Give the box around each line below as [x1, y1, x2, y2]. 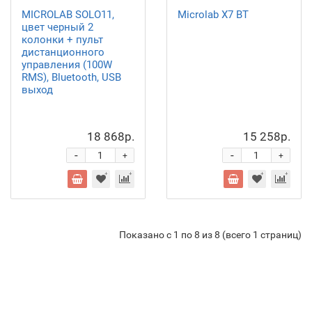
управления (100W [22, 58, 112, 71]
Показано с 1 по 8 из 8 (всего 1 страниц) [119, 228, 302, 240]
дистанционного [22, 46, 104, 58]
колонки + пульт [22, 33, 103, 46]
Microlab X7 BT [178, 8, 249, 21]
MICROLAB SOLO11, [22, 8, 114, 21]
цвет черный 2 [22, 21, 93, 33]
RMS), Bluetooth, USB [22, 71, 121, 84]
